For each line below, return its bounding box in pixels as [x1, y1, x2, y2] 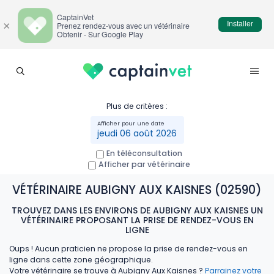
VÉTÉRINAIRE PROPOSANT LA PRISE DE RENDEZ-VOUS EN [20, 213, 254, 226]
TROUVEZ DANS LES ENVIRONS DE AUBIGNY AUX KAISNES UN [11, 204, 263, 217]
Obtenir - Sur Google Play [57, 28, 143, 39]
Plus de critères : [106, 100, 168, 111]
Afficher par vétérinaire [98, 158, 191, 169]
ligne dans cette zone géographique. [9, 254, 153, 265]
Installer [227, 17, 253, 28]
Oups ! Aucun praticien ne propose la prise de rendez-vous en [9, 243, 248, 254]
